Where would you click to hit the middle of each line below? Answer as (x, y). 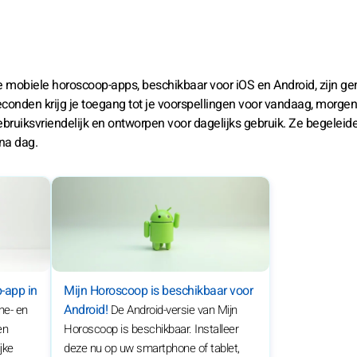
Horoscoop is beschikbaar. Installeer (151, 330)
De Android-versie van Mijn (174, 310)
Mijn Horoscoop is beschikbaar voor (158, 291)
